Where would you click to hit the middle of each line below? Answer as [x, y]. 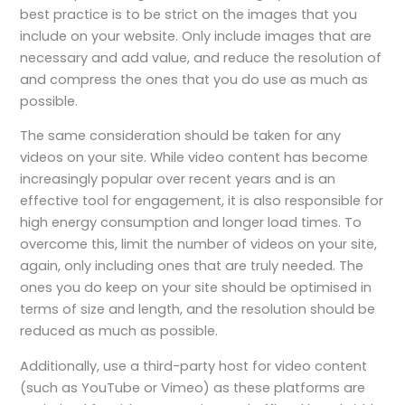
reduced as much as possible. [119, 331]
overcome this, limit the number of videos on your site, [199, 245]
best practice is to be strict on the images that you [189, 14]
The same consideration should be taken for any [181, 136]
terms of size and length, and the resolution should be [198, 310]
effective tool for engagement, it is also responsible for [202, 201]
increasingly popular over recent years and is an [178, 179]
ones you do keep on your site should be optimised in [196, 288]
